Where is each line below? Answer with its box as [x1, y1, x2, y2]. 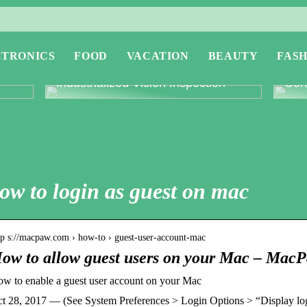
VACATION [126, 50, 189, 62]
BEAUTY [208, 50, 258, 62]
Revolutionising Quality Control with [56, 64, 251, 77]
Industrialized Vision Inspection [56, 76, 226, 90]
